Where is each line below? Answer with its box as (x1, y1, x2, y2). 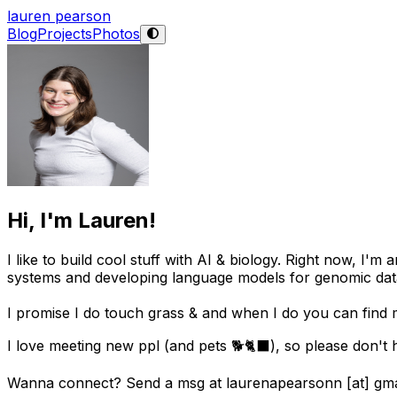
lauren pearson (7, 7, 111, 25)
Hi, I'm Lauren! (7, 207, 156, 234)
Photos (92, 25, 140, 43)
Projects (37, 25, 92, 43)
